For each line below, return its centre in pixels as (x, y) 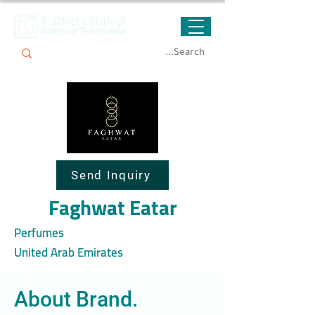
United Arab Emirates (69, 252)
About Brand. (76, 299)
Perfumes (39, 233)
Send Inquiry (111, 175)
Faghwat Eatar (112, 208)
